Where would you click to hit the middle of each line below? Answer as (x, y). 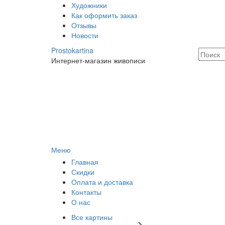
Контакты (86, 192)
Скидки (83, 172)
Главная (85, 162)
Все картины (92, 217)
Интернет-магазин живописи (98, 60)
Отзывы (84, 25)
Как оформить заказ (104, 15)
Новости (85, 35)
